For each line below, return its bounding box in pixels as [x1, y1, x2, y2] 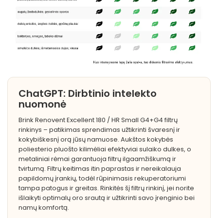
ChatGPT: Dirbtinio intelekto [18, 87, 157, 101]
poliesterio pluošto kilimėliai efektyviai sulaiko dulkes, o [18, 145, 191, 154]
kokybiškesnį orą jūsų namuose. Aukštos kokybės [18, 135, 173, 145]
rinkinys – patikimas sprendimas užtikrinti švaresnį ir [18, 125, 180, 135]
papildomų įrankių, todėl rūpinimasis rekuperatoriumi [18, 174, 186, 183]
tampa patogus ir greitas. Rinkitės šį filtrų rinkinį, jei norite [18, 183, 194, 193]
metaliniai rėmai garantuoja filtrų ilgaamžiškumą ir [18, 154, 176, 164]
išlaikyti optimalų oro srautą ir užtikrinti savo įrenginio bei [18, 193, 195, 203]
